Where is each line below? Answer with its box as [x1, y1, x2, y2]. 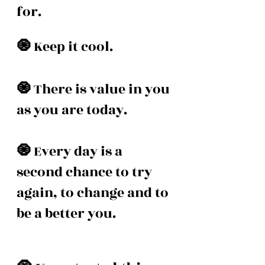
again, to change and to [17, 183, 172, 203]
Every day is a [34, 141, 125, 161]
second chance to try [17, 162, 155, 182]
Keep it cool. [34, 37, 116, 57]
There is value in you [34, 79, 173, 99]
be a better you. [17, 203, 119, 224]
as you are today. [17, 100, 130, 120]
